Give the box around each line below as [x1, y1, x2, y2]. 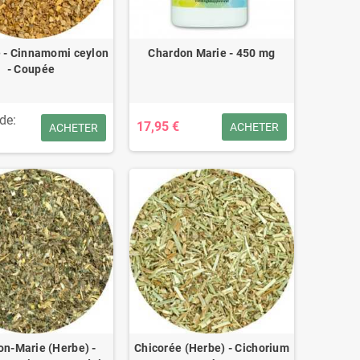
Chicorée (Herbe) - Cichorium [134, 341, 289, 354]
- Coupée [6, 62, 55, 76]
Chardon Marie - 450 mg [148, 46, 276, 59]
